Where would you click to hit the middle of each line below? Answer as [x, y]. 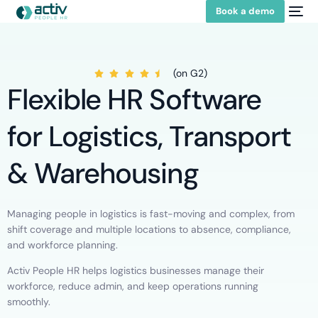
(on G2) [191, 73]
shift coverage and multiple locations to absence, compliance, [149, 229]
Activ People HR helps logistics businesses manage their [136, 270]
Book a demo [245, 11]
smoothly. [29, 302]
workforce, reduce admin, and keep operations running [133, 286]
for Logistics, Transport [149, 136]
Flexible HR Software [135, 99]
